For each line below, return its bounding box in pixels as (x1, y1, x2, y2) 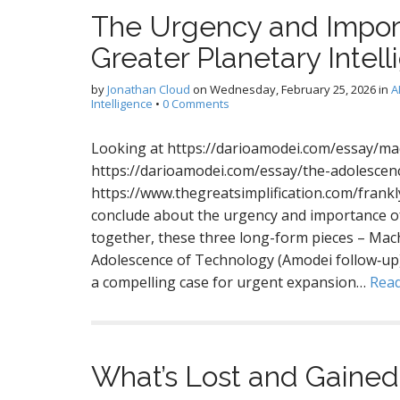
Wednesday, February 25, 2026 (210, 81, 376, 97)
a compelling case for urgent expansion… (91, 272, 370, 292)
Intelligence (91, 96, 153, 112)
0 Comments (162, 96, 229, 112)
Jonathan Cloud (107, 81, 190, 97)
